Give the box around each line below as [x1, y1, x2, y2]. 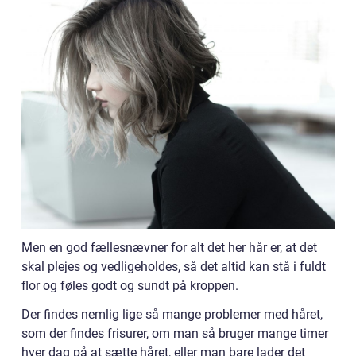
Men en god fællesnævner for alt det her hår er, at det [21, 240, 317, 256]
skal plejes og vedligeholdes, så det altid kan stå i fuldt [21, 259, 326, 275]
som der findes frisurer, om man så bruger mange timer [21, 326, 328, 342]
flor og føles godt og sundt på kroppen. [21, 278, 238, 294]
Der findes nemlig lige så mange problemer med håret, [21, 307, 323, 323]
